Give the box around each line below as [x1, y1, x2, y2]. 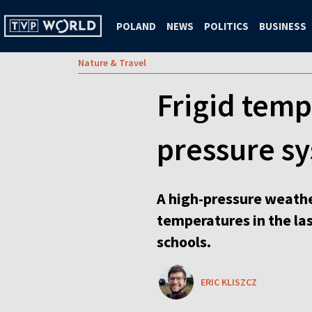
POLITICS [204, 19, 249, 33]
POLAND [116, 19, 156, 33]
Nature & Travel [78, 56, 146, 69]
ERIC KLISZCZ [201, 276, 257, 288]
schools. [157, 232, 211, 251]
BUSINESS [259, 19, 306, 33]
